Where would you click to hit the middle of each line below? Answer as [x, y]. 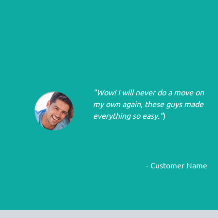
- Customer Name [177, 165]
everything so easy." [128, 116]
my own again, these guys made [148, 104]
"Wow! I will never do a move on [148, 92]
